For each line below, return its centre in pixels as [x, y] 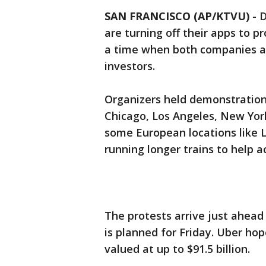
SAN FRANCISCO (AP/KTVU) [177, 16]
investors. [130, 66]
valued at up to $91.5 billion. [177, 249]
